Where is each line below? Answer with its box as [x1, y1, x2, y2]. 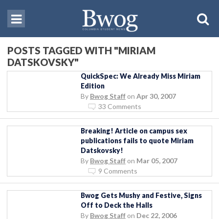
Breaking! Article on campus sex [81, 126, 187, 135]
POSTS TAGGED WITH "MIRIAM [7, 44, 155, 56]
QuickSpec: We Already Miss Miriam [81, 71, 200, 80]
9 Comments [98, 166, 137, 175]
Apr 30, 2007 [136, 91, 176, 100]
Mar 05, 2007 [136, 156, 177, 165]
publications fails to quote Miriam [81, 136, 194, 145]
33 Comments [98, 102, 141, 110]
